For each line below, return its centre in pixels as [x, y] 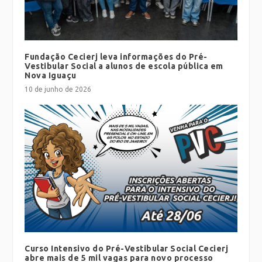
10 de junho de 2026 [58, 89]
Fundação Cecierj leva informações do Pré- [116, 56]
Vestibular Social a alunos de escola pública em [124, 66]
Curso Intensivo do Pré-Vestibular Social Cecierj [127, 248]
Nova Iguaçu [51, 75]
